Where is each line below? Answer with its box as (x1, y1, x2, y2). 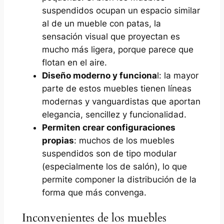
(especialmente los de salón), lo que (41, 161, 187, 172)
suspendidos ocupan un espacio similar (41, 5, 200, 16)
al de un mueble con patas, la (41, 18, 161, 29)
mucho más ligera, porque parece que (41, 44, 193, 55)
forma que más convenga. (41, 187, 146, 198)
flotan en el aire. (41, 57, 107, 68)
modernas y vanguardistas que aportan (41, 96, 200, 107)
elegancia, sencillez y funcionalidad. (41, 109, 186, 120)
